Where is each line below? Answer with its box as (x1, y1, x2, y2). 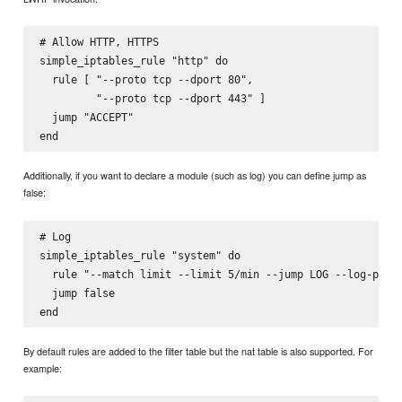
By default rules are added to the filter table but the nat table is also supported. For (23, 344, 374, 359)
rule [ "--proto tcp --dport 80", (39, 72, 253, 86)
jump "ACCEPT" (39, 109, 134, 124)
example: (23, 361, 63, 376)
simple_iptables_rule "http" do (39, 53, 228, 67)
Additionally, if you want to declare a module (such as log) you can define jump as (23, 168, 367, 183)
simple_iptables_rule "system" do (39, 248, 240, 262)
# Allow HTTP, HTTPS (39, 34, 159, 48)
